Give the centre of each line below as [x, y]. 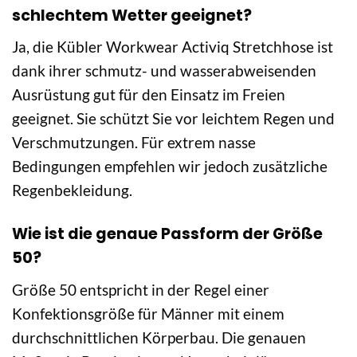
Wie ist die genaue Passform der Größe [167, 234]
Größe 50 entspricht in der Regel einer [141, 289]
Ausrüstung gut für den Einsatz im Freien [149, 95]
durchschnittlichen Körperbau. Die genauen [159, 337]
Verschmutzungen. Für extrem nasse [134, 143]
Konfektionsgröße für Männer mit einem [148, 313]
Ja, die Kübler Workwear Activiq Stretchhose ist [173, 47]
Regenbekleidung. [72, 190]
